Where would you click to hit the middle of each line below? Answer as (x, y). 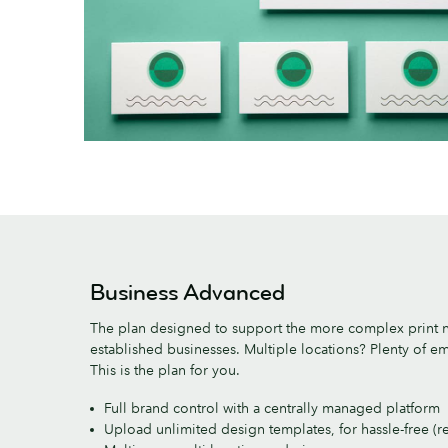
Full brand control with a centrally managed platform (272, 407)
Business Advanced (187, 292)
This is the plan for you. (165, 369)
